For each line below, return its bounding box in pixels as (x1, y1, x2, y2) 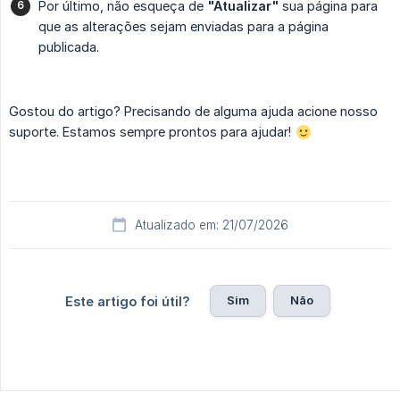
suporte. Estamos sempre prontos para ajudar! (9, 124, 295, 140)
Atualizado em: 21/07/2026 (135, 218, 288, 233)
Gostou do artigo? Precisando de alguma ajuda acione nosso (9, 104, 378, 120)
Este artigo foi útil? (64, 294, 190, 310)
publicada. (38, 39, 99, 55)
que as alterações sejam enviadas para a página (38, 19, 329, 35)
